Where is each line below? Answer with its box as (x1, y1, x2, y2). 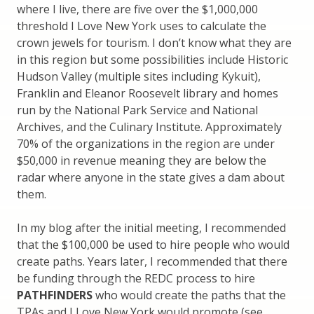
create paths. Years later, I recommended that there (17, 254, 287, 270)
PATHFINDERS (17, 287, 93, 303)
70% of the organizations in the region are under (17, 136, 275, 152)
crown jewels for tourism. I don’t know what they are (17, 35, 292, 51)
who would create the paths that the (93, 287, 286, 303)
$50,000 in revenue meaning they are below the (17, 153, 266, 169)
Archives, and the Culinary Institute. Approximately (17, 119, 282, 135)
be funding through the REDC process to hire (17, 271, 255, 287)
